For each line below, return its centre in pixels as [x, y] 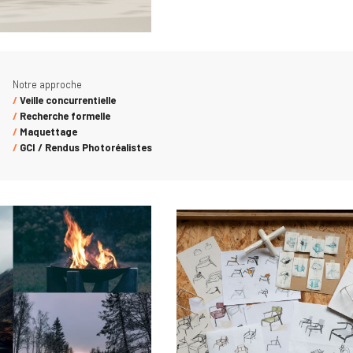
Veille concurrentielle [67, 100]
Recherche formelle [64, 115]
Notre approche [47, 84]
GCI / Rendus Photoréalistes [85, 147]
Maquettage [47, 131]
